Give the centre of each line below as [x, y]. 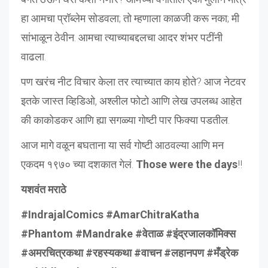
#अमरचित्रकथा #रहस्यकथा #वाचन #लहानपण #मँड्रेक [130, 252]
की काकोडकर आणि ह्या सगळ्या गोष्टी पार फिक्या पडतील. [125, 120]
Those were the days [187, 164]
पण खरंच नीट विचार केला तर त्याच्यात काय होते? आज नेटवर [133, 81]
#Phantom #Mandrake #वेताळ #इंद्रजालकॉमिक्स [128, 233]
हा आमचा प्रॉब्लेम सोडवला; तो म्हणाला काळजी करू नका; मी [130, 18]
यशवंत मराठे [44, 189]
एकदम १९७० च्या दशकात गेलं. [78, 164]
